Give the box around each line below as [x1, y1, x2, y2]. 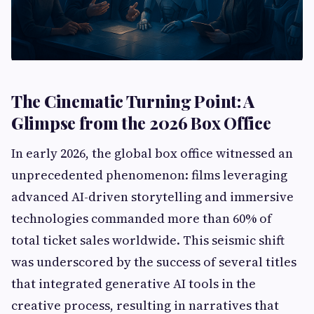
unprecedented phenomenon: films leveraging [11, 166, 287, 184]
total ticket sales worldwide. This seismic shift [11, 231, 285, 249]
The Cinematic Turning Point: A [11, 90, 255, 112]
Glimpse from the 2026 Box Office [11, 111, 271, 134]
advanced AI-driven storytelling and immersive [11, 188, 294, 205]
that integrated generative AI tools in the [11, 275, 256, 292]
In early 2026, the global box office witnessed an [11, 144, 293, 162]
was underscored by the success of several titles [11, 253, 296, 271]
